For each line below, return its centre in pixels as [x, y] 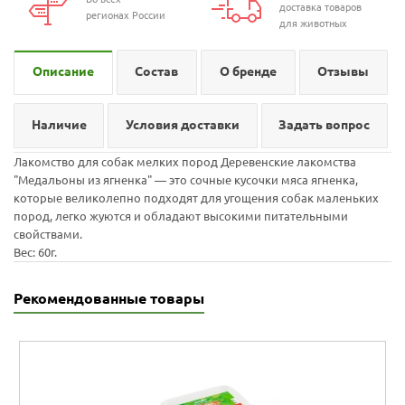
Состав [157, 72]
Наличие [59, 125]
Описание [63, 72]
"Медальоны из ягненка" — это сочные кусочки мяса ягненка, [186, 180]
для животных [314, 24]
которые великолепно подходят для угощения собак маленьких [196, 198]
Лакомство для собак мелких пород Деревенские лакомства [185, 162]
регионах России [125, 16]
